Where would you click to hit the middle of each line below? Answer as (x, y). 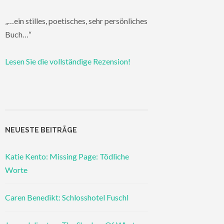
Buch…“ (18, 34)
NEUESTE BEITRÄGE (41, 130)
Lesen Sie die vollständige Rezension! (68, 61)
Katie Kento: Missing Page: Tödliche (67, 156)
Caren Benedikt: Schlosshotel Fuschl (67, 197)
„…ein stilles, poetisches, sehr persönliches (76, 21)
